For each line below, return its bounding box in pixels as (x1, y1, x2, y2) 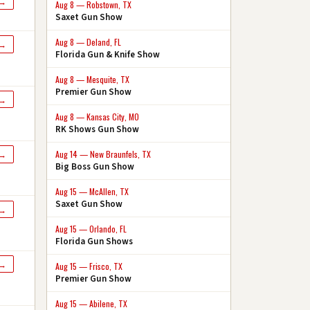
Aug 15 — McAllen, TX (55, 185, 129, 197)
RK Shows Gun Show (55, 122, 139, 136)
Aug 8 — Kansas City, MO (55, 110, 139, 122)
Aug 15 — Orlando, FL (55, 222, 127, 235)
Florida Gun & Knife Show (55, 48, 160, 61)
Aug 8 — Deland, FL (55, 35, 121, 48)
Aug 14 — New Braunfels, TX (55, 147, 151, 160)
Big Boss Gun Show (55, 160, 134, 173)
